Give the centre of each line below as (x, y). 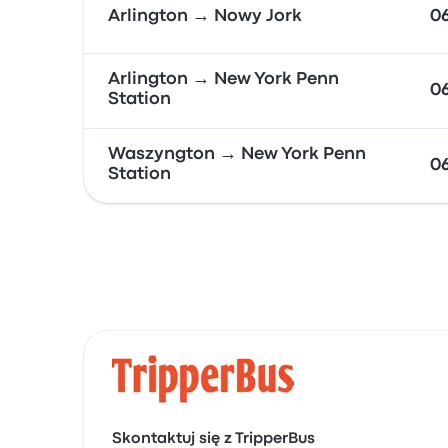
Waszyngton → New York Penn (237, 154)
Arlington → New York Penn (223, 79)
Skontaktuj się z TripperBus (213, 439)
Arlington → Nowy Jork (205, 16)
